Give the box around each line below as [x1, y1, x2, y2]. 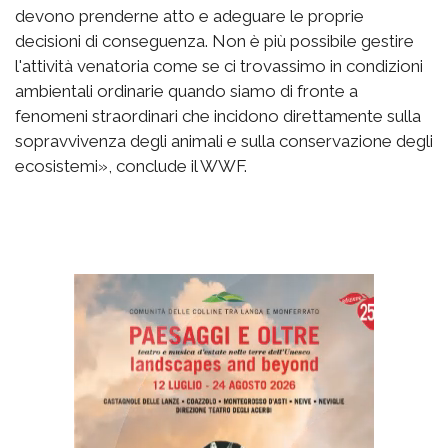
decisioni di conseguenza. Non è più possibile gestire [15, 31, 414, 52]
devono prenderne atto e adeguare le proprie [15, 6, 364, 27]
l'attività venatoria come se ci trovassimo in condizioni [15, 56, 423, 77]
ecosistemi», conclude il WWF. [15, 156, 247, 177]
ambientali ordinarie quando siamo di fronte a [15, 81, 358, 102]
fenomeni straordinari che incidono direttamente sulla [15, 106, 421, 127]
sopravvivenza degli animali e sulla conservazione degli [15, 131, 433, 152]
